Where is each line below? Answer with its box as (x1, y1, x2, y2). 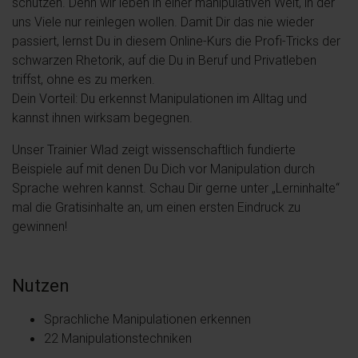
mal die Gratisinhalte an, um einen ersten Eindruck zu (12, 198, 300, 215)
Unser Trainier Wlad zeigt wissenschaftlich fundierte (12, 141, 296, 157)
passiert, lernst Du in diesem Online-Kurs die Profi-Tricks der (12, 32, 340, 49)
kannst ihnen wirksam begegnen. (12, 109, 193, 125)
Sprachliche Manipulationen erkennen (44, 310, 251, 327)
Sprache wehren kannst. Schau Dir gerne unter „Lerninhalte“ (12, 179, 340, 196)
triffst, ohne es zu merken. (12, 70, 155, 87)
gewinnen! (12, 217, 67, 234)
